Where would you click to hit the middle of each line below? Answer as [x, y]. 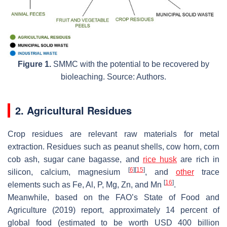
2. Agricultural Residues [73, 110]
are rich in [198, 159]
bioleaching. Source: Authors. [113, 77]
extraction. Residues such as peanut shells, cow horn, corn [113, 146]
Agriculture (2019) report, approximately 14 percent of [113, 210]
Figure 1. [34, 64]
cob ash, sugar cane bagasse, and [75, 159]
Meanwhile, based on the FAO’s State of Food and [113, 197]
